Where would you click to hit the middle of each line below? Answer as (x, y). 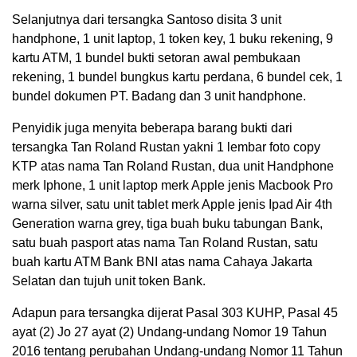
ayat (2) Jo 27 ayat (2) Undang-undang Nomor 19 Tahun (169, 332)
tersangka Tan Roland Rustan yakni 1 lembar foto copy (166, 147)
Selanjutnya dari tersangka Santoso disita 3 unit (147, 20)
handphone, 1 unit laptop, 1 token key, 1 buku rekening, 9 (173, 39)
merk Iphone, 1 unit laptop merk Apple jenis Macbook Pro (173, 186)
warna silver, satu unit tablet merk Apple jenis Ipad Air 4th (172, 205)
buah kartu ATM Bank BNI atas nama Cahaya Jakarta (162, 262)
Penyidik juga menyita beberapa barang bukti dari (152, 128)
